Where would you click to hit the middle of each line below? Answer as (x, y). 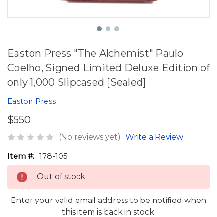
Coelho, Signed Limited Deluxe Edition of (108, 68)
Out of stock (61, 176)
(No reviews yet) (90, 137)
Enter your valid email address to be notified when (108, 200)
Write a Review (154, 137)
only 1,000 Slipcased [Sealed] (77, 82)
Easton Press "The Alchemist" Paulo (95, 53)
